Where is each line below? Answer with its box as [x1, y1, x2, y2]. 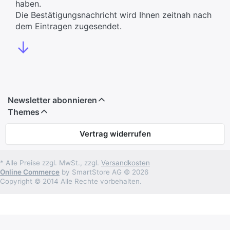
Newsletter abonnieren [8, 94, 97, 105]
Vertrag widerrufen [79, 128, 151, 139]
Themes [8, 106, 40, 117]
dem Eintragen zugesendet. [15, 21, 122, 31]
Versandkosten [101, 158, 150, 167]
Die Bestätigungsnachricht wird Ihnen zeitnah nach [15, 9, 212, 20]
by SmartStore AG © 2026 [60, 167, 148, 176]
